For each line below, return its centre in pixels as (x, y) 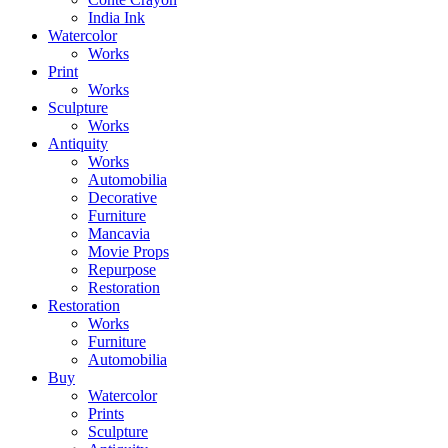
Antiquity (78, 144)
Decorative (122, 198)
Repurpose (122, 270)
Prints (106, 414)
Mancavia (119, 234)
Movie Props (128, 252)
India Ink (116, 18)
